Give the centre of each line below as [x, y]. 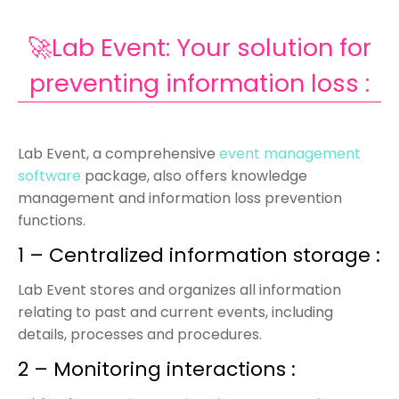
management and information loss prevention [180, 198]
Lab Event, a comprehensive [118, 154]
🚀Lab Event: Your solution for [199, 48]
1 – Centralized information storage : [199, 255]
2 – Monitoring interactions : [157, 369]
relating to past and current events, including [175, 312]
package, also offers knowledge [194, 176]
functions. [52, 220]
